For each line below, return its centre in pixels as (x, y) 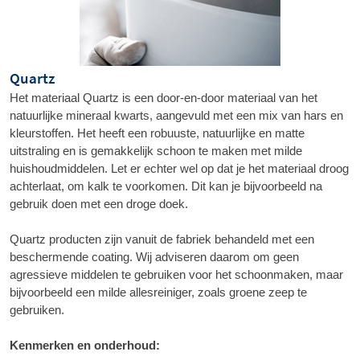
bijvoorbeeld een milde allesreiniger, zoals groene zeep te (158, 292)
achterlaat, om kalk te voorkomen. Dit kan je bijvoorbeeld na (166, 186)
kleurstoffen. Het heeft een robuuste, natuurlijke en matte (157, 133)
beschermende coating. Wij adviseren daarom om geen (154, 256)
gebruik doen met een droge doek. (99, 203)
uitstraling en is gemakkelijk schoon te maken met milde (156, 150)
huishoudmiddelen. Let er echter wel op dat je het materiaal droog (179, 168)
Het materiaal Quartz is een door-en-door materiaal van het (164, 97)
